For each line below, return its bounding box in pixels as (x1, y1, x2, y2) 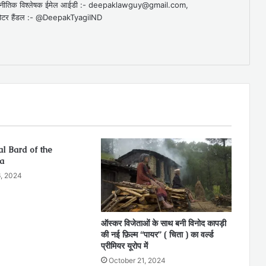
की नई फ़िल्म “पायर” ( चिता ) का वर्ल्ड (100, 229, 214, 240)
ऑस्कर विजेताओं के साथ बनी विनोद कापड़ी (100, 218, 226, 229)
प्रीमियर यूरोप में (100, 240, 148, 252)
